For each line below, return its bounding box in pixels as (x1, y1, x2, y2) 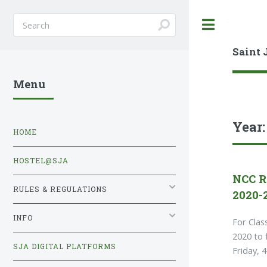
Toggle (228, 19, 253, 30)
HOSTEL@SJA (13, 156, 69, 165)
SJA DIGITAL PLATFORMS (13, 241, 116, 251)
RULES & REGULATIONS (13, 184, 107, 194)
